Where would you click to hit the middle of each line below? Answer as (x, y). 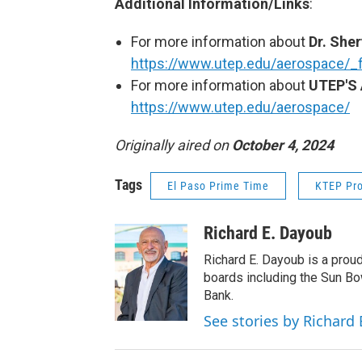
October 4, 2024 (283, 145)
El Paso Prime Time (218, 185)
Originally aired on (173, 145)
